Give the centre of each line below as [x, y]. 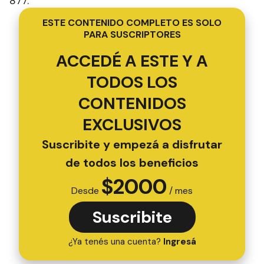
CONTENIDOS [132, 103]
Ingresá [179, 242]
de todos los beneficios [132, 163]
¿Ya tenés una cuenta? [115, 242]
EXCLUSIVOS [132, 125]
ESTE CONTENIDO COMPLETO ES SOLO [132, 23]
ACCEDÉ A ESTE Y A [132, 61]
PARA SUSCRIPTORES [132, 34]
